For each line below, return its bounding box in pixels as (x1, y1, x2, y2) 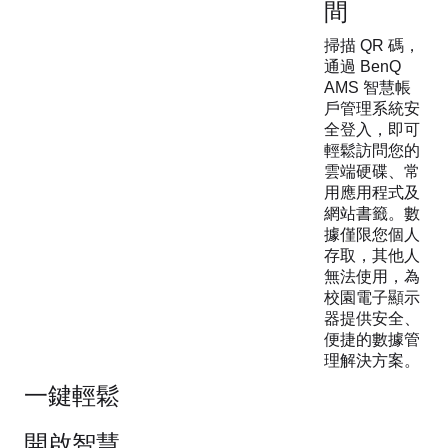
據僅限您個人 (324, 225, 420, 243)
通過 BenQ (324, 57, 401, 75)
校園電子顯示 (324, 288, 420, 306)
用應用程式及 (324, 183, 420, 201)
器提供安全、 (324, 309, 420, 327)
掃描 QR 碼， (324, 36, 420, 54)
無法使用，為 (324, 267, 420, 285)
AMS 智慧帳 (324, 78, 411, 96)
